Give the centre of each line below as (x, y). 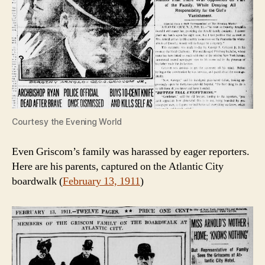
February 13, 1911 (101, 182)
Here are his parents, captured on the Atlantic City (118, 167)
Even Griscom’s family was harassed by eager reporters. (131, 152)
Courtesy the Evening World (67, 122)
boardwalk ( (37, 182)
